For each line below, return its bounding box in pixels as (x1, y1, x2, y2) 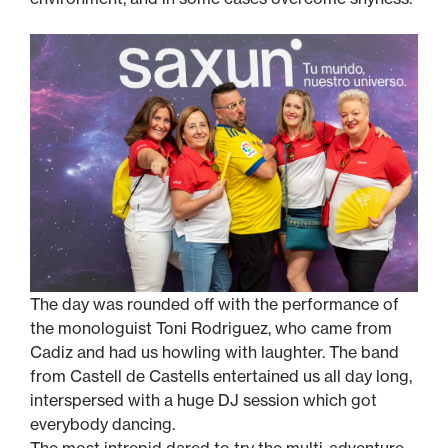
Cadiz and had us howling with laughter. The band (30, 342, 399, 363)
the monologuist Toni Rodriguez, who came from (30, 318, 392, 339)
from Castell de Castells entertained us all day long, (30, 366, 412, 387)
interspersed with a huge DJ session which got (30, 390, 377, 411)
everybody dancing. (30, 414, 175, 435)
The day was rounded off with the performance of (30, 294, 399, 315)
